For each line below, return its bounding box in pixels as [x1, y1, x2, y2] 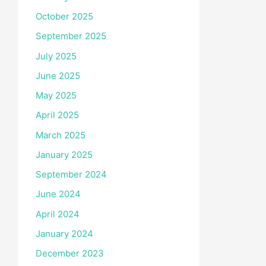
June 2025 [36, 69, 80, 81]
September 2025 [36, 30, 106, 42]
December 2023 [36, 248, 104, 259]
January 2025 [36, 148, 93, 160]
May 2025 [36, 90, 77, 101]
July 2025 [36, 50, 77, 62]
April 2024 [36, 208, 80, 220]
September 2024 [36, 169, 107, 180]
